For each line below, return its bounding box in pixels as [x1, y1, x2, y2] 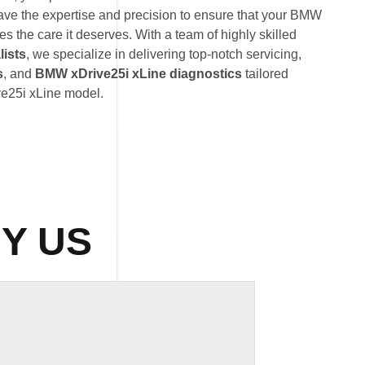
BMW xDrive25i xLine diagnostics [35, 67, 242, 81]
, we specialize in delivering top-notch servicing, [26, 47, 301, 61]
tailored [242, 67, 288, 81]
